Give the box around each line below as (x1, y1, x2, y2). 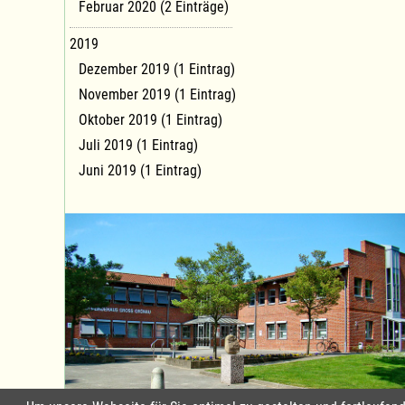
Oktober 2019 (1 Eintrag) (79, 110, 222, 128)
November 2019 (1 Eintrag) (79, 85, 236, 103)
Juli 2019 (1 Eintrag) (79, 136, 198, 154)
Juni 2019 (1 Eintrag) (79, 161, 202, 179)
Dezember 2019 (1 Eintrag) (79, 60, 235, 78)
